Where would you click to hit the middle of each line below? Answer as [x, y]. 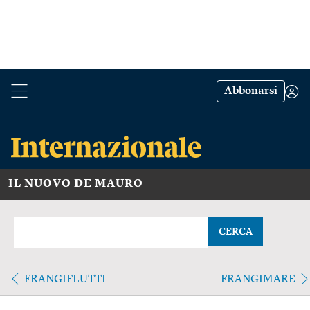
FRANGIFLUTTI [65, 279]
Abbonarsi [251, 91]
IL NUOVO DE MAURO [76, 184]
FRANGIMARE [258, 279]
